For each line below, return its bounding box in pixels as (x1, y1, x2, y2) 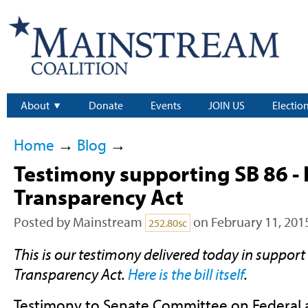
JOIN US (208, 98, 245, 113)
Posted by (13, 213, 73, 231)
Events (151, 98, 181, 113)
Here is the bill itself (127, 264, 244, 285)
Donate (89, 98, 123, 113)
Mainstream (72, 213, 142, 231)
